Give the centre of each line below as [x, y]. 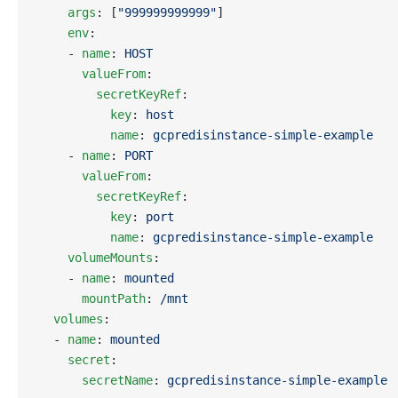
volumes [71, 319]
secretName [96, 380]
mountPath [92, 298]
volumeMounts [96, 258]
